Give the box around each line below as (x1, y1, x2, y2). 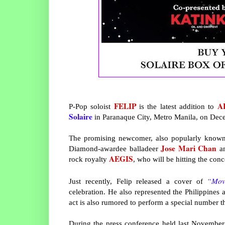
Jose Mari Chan (161, 143, 217, 154)
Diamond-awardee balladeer (69, 144, 161, 153)
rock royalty (69, 155, 109, 164)
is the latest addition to (136, 102, 217, 111)
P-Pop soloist (69, 102, 114, 111)
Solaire (69, 111, 92, 123)
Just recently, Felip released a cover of (69, 177, 207, 186)
